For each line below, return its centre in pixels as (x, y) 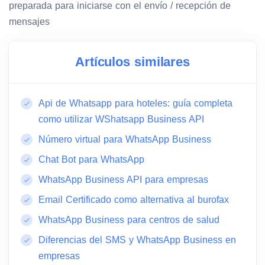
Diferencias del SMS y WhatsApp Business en (137, 240)
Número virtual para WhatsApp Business (125, 140)
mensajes (29, 22)
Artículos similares (132, 62)
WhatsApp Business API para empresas (123, 180)
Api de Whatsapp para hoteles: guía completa (135, 104)
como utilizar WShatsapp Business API (123, 119)
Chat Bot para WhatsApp (91, 160)
